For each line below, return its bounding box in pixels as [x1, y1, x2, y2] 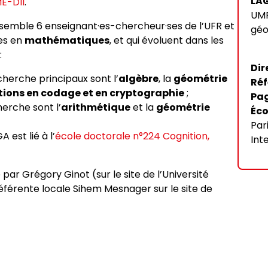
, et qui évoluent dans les [109, 33, 224, 47]
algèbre [118, 72, 159, 86]
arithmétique [61, 100, 130, 114]
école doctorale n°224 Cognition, [55, 129, 209, 143]
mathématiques [25, 33, 109, 47]
